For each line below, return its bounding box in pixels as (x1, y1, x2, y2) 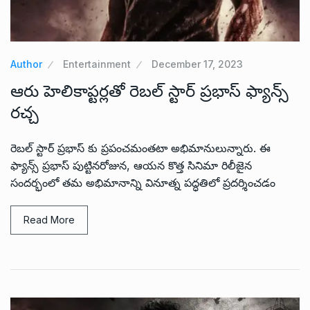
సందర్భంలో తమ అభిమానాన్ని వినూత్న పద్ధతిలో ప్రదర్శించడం (10, 175, 275, 190)
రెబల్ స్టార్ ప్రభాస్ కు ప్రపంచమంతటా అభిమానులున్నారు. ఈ (10, 140, 271, 155)
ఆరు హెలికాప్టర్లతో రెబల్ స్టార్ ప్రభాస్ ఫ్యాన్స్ (10, 80, 289, 101)
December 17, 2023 (152, 57, 243, 70)
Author (10, 57, 42, 70)
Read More (24, 213, 75, 226)
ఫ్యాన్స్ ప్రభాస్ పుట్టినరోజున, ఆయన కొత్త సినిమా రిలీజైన (10, 158, 252, 172)
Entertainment (63, 57, 131, 70)
